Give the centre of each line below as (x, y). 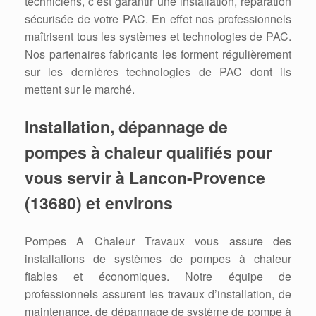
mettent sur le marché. (80, 89)
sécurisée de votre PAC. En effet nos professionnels (158, 18)
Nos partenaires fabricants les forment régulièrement (158, 54)
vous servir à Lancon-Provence (145, 177)
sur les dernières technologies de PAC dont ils (158, 71)
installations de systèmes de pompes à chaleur (158, 258)
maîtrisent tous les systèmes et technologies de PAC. (158, 36)
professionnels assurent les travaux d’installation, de (158, 293)
